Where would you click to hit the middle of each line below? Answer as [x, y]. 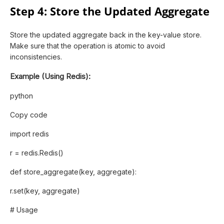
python [21, 95]
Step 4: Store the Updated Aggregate [110, 11]
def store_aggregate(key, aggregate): [73, 171]
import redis [29, 133]
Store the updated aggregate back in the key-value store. [106, 34]
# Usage [24, 209]
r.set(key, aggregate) [45, 190]
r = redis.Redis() [37, 152]
